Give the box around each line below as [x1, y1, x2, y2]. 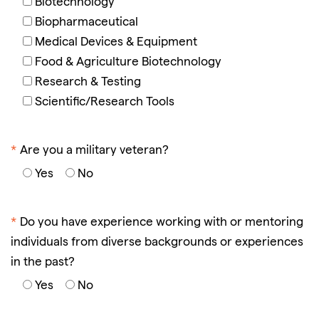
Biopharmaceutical [35, 16, 138, 29]
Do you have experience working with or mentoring [20, 216, 303, 229]
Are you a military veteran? [20, 145, 169, 157]
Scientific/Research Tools [35, 96, 174, 109]
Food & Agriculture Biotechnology [35, 56, 221, 69]
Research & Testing [35, 76, 141, 89]
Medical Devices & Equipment [35, 36, 197, 49]
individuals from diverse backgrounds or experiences [11, 236, 303, 249]
